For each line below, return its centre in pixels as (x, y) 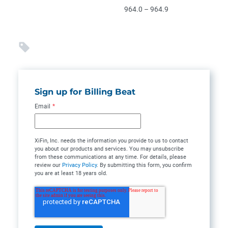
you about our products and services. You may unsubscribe (109, 149)
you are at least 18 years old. (71, 174)
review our (48, 165)
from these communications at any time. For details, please (110, 157)
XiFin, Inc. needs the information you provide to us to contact (111, 141)
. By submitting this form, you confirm (144, 165)
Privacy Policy (79, 165)
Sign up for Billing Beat (85, 92)
